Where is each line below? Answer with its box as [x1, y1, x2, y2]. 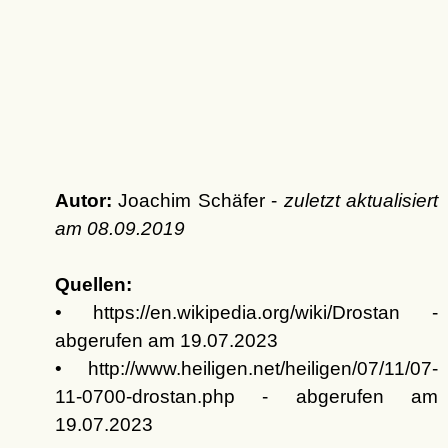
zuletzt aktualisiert [283, 190, 438, 211]
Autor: [54, 190, 112, 211]
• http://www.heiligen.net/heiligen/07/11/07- [54, 358, 438, 379]
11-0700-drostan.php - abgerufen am [54, 386, 438, 407]
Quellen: [54, 274, 132, 295]
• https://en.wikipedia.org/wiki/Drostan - [54, 302, 438, 323]
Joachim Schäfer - [111, 190, 284, 211]
